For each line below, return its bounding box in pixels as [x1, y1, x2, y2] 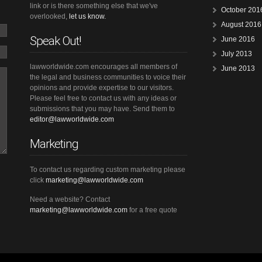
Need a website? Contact [30, 195, 111, 204]
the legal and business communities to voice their [30, 73, 187, 81]
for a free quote [127, 206, 178, 214]
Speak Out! [30, 34, 81, 48]
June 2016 [221, 35, 256, 43]
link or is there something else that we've [30, 2, 158, 10]
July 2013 [221, 50, 253, 58]
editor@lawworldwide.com [30, 115, 115, 123]
